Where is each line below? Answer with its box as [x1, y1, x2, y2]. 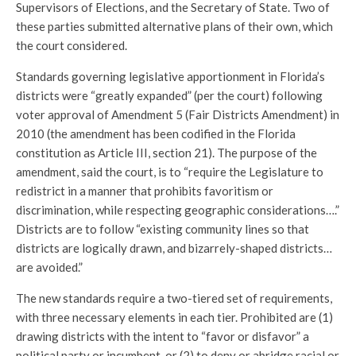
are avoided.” [16, 260, 83, 274]
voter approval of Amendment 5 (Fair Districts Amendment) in [16, 107, 339, 122]
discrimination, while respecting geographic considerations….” [16, 203, 339, 217]
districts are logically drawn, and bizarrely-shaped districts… [16, 241, 332, 255]
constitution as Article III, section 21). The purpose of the [16, 145, 317, 160]
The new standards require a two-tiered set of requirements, [16, 291, 332, 305]
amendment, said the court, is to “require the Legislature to [16, 164, 323, 179]
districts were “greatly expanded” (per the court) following [16, 88, 323, 103]
